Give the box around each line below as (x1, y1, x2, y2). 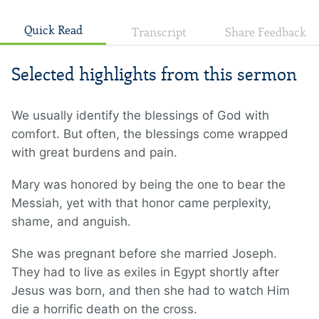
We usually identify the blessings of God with (11, 108, 269, 123)
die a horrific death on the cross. (11, 302, 197, 317)
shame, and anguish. (11, 214, 131, 229)
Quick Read (23, 23, 83, 38)
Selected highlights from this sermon (11, 64, 297, 85)
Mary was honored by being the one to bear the (11, 177, 286, 192)
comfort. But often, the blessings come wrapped (11, 127, 288, 142)
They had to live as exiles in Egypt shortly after (11, 265, 279, 280)
